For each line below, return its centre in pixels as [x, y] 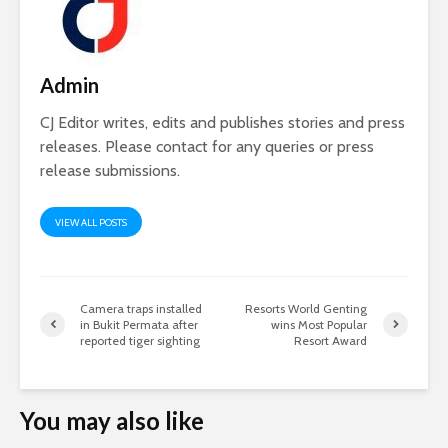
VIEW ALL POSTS [91, 222]
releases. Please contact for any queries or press [207, 146]
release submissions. [110, 170]
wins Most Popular [319, 324]
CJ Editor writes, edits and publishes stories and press [222, 122]
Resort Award [331, 340]
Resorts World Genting [306, 308]
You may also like [112, 420]
